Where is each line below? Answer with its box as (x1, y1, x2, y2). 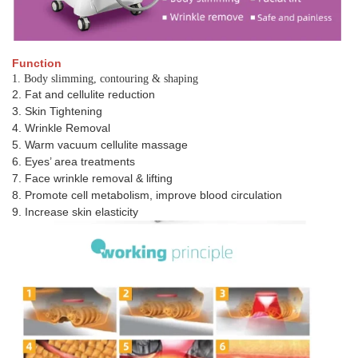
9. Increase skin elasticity (12, 205, 138, 218)
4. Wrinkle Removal (12, 121, 110, 134)
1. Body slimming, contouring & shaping (12, 72, 198, 85)
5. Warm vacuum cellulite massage (12, 137, 188, 151)
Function (12, 56, 62, 70)
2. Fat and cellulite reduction (12, 87, 155, 101)
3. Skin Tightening (12, 104, 102, 117)
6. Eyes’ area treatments (12, 154, 135, 168)
